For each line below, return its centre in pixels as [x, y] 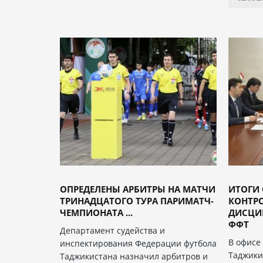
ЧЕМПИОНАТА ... [96, 212]
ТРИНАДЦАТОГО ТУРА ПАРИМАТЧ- [137, 200]
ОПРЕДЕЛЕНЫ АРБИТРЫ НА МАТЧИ [138, 189]
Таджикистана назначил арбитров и [134, 256]
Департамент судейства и [112, 230]
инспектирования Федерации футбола [138, 243]
